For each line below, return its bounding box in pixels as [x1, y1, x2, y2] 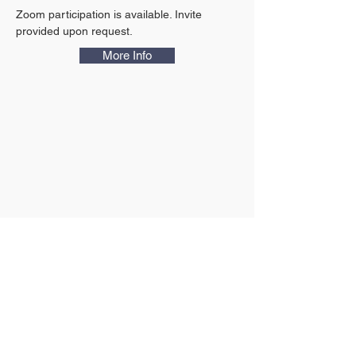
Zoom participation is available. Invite [16, 8, 205, 21]
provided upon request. [16, 25, 133, 37]
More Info [103, 48, 152, 62]
